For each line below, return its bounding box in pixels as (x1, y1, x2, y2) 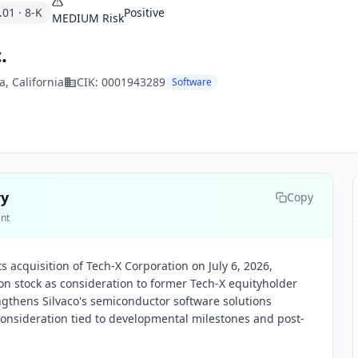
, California (6, 74, 64, 89)
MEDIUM (52, 10, 99, 26)
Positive (124, 5, 165, 20)
